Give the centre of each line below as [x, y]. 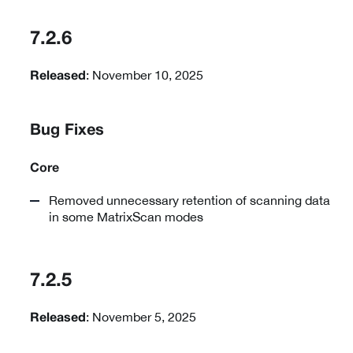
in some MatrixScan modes [126, 216]
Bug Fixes [67, 130]
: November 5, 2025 [141, 316]
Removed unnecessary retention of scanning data [190, 200]
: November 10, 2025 [145, 74]
